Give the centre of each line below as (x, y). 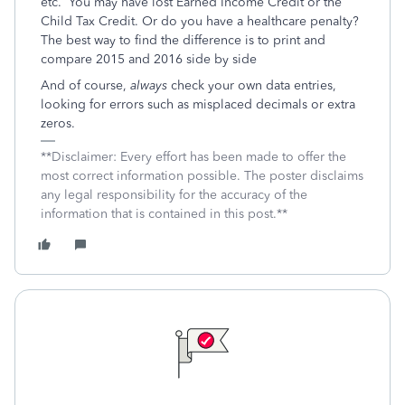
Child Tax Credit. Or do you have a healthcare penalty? (202, 21)
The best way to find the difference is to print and (183, 40)
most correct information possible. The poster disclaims (202, 176)
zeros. (58, 123)
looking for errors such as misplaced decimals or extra (198, 104)
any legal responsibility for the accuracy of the (174, 195)
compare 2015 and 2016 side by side (149, 59)
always (149, 85)
